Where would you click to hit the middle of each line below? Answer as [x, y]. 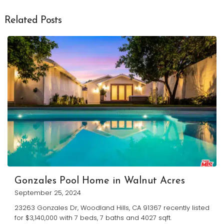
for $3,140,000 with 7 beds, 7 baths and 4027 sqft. [93, 217]
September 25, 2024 [48, 192]
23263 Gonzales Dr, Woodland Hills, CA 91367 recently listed [112, 207]
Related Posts [33, 20]
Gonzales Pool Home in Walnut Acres [100, 181]
